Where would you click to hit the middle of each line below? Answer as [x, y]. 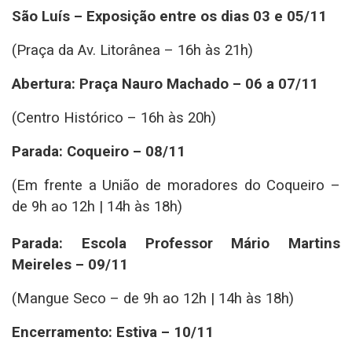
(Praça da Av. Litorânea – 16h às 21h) [132, 51]
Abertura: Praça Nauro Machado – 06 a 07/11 [165, 84]
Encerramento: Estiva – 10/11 [113, 333]
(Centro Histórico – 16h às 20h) [114, 118]
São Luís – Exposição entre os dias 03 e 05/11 [169, 17]
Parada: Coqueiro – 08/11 [99, 152]
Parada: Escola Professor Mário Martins [176, 244]
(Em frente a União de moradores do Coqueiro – [176, 186]
